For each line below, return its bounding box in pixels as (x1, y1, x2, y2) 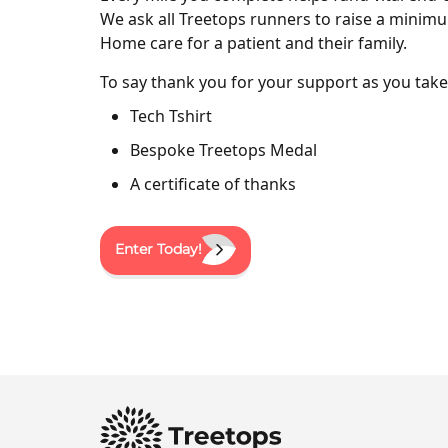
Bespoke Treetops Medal (130, 138, 317, 161)
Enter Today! (115, 239, 202, 258)
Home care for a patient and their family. (100, 31, 407, 54)
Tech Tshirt (130, 104, 212, 127)
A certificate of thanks (130, 172, 296, 195)
